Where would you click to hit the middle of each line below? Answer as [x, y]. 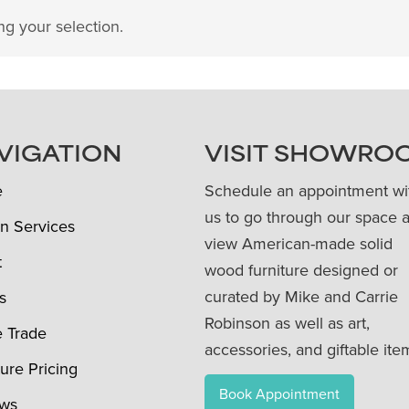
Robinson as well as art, [287, 324]
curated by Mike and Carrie [301, 297]
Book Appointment [279, 394]
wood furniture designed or [301, 271]
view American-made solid [299, 244]
